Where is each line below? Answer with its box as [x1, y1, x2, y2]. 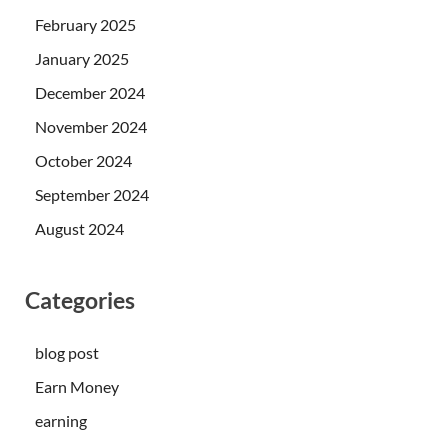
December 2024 [35, 82, 145, 102]
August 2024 [35, 218, 124, 238]
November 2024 [35, 116, 147, 136]
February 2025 [35, 14, 136, 34]
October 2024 [35, 150, 132, 170]
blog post [35, 342, 99, 362]
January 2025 [35, 48, 129, 68]
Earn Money [35, 376, 119, 396]
